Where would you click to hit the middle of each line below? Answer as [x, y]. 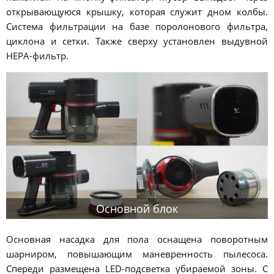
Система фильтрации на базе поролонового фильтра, [137, 26]
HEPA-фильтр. [37, 55]
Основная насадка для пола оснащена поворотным [137, 239]
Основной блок [137, 209]
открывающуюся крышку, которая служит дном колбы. [137, 11]
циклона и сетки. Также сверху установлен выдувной [137, 41]
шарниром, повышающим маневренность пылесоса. [137, 254]
